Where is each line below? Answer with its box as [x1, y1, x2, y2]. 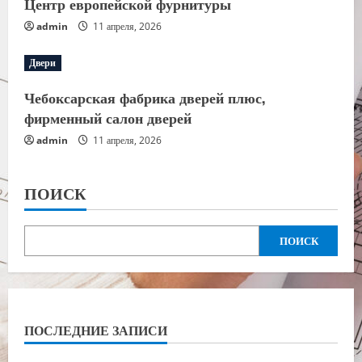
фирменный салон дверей [24, 107, 192, 128]
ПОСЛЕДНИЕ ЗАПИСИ [24, 320, 167, 339]
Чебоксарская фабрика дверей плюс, [24, 86, 265, 107]
